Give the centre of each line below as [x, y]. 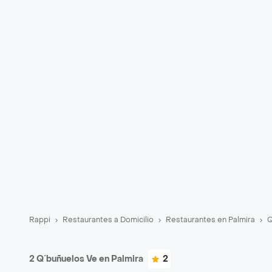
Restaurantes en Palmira [210, 220]
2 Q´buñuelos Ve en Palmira [86, 259]
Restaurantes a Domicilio [108, 220]
